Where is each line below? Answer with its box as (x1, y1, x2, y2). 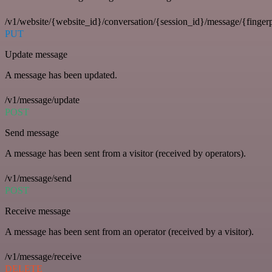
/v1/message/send (5, 173, 72, 183)
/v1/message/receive (5, 251, 81, 262)
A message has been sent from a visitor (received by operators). (5, 148, 246, 158)
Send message (5, 127, 59, 138)
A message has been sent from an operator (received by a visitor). (5, 226, 254, 237)
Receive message (5, 206, 70, 216)
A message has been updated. (5, 70, 117, 80)
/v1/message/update (5, 95, 80, 105)
